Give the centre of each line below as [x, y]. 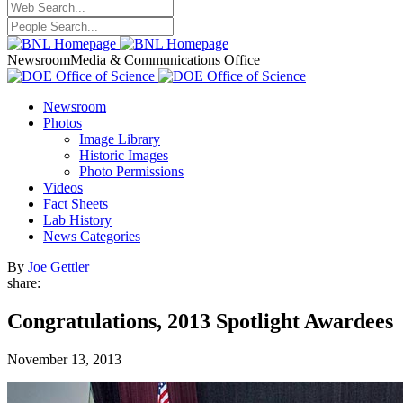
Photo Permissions [131, 171]
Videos [63, 188]
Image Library [120, 139]
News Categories [92, 236]
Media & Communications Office [165, 60]
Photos [63, 123]
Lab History [77, 220]
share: [24, 283]
